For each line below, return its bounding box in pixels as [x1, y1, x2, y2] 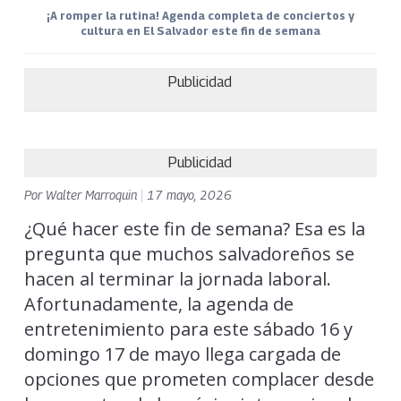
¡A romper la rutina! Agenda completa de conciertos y [46, 8, 354, 22]
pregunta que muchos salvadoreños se [23, 241, 354, 266]
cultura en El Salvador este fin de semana [80, 23, 320, 38]
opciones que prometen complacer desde [23, 366, 374, 391]
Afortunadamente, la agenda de [23, 291, 294, 316]
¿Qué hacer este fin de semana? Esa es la [23, 216, 365, 241]
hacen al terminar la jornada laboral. [23, 266, 331, 291]
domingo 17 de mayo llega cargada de [23, 341, 341, 366]
